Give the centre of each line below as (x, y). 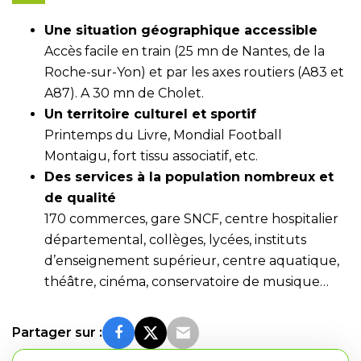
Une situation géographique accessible (181, 30)
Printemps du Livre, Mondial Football (163, 135)
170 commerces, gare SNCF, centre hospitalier (191, 219)
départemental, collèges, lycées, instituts (175, 240)
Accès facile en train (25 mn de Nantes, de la (185, 51)
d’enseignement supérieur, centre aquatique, (192, 261)
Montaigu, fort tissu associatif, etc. (151, 156)
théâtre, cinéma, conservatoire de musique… (187, 282)
